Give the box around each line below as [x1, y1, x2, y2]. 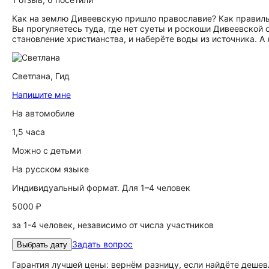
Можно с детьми [12, 145, 81, 156]
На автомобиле [12, 108, 74, 118]
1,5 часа [12, 127, 45, 137]
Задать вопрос [72, 239, 133, 249]
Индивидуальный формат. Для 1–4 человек [12, 183, 190, 193]
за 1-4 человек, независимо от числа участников [12, 220, 214, 230]
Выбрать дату [17, 240, 67, 249]
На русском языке [12, 164, 89, 174]
